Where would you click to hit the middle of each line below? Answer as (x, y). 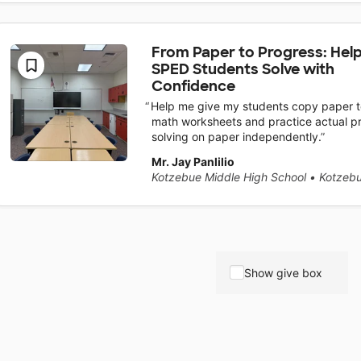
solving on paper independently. (236, 137)
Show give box (283, 272)
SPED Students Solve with (243, 69)
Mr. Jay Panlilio (193, 162)
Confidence (193, 86)
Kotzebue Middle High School (228, 177)
